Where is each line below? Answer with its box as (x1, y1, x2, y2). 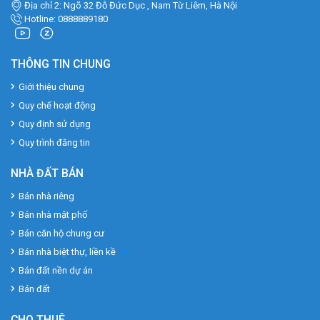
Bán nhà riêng (19, 191, 75, 202)
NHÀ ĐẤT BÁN (11, 166, 84, 181)
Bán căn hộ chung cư (19, 228, 105, 239)
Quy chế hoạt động (19, 100, 96, 111)
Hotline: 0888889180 (22, 13, 108, 24)
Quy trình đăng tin (19, 137, 91, 149)
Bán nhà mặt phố (19, 209, 88, 221)
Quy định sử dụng (19, 119, 91, 130)
